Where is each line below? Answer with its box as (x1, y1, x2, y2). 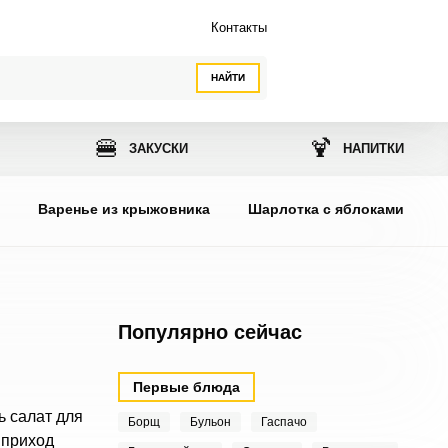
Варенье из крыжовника (38, 201, 211, 217)
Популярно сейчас (117, 321, 302, 343)
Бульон (189, 415, 231, 429)
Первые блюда (132, 379, 240, 395)
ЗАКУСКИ (128, 141, 188, 156)
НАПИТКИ (343, 141, 405, 156)
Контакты (211, 20, 267, 35)
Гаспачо (260, 415, 307, 429)
